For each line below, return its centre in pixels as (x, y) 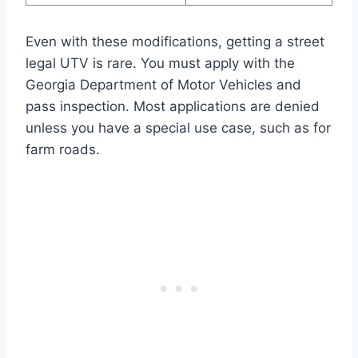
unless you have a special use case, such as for (178, 127)
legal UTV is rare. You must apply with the (160, 63)
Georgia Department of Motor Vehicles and (163, 84)
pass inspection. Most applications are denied (173, 106)
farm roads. (63, 149)
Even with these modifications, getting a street (175, 41)
